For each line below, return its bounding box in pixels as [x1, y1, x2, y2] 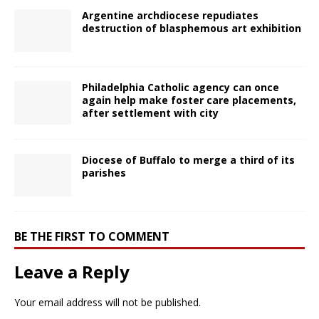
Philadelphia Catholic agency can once [82, 80, 279, 95]
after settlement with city [82, 106, 219, 120]
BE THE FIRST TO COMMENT [14, 228, 169, 244]
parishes [82, 165, 126, 179]
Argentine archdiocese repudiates [82, 9, 258, 23]
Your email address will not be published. [14, 295, 201, 309]
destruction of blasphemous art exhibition [82, 21, 301, 36]
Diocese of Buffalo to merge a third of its [82, 152, 295, 167]
